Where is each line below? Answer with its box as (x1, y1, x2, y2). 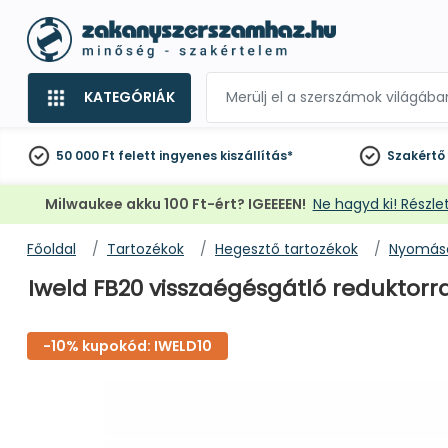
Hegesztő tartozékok (215, 239, 358, 259)
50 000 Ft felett (56, 147, 156, 164)
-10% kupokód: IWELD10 (43, 336, 212, 356)
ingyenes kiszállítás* (159, 147, 293, 164)
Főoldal (27, 239, 76, 259)
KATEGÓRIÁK (84, 87, 175, 107)
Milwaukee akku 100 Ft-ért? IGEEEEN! (44, 194, 306, 214)
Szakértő (387, 147, 446, 164)
